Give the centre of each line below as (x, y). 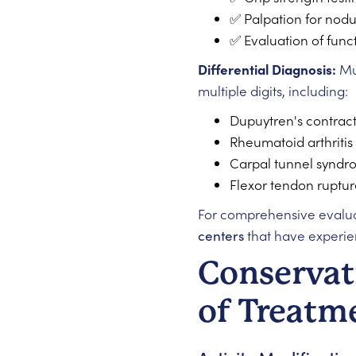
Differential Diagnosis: (267, 69)
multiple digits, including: (273, 91)
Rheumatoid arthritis (291, 141)
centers (221, 235)
